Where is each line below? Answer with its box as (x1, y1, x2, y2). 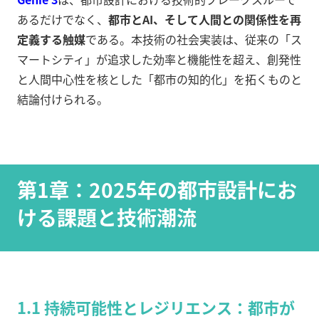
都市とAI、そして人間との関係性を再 (108, 11, 301, 28)
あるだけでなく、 (17, 11, 108, 28)
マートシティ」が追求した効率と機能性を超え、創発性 (17, 51, 301, 68)
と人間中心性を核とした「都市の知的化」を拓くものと (17, 70, 302, 88)
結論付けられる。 (17, 90, 108, 108)
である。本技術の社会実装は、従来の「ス (85, 31, 302, 48)
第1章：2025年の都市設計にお (17, 175, 297, 204)
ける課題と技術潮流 (17, 203, 197, 232)
